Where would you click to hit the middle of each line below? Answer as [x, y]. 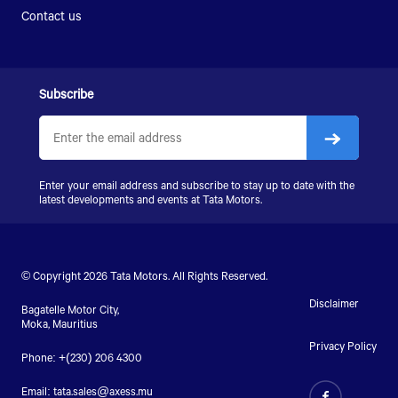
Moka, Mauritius [59, 323]
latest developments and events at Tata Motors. [150, 199]
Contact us [51, 15]
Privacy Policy [343, 345]
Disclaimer [334, 302]
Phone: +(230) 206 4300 [81, 357]
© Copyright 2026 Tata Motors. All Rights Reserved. [144, 275]
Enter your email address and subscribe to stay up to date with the [196, 184]
